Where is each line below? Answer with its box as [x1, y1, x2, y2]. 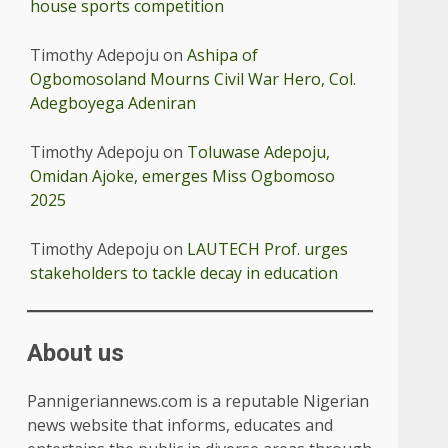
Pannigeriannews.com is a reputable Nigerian [27, 389, 370, 412]
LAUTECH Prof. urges [187, 237, 349, 260]
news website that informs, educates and [27, 413, 334, 436]
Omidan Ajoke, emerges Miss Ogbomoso [30, 164, 336, 187]
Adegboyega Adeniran [30, 91, 197, 114]
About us [27, 338, 125, 367]
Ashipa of [187, 43, 259, 66]
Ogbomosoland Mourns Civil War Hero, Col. [30, 67, 357, 90]
